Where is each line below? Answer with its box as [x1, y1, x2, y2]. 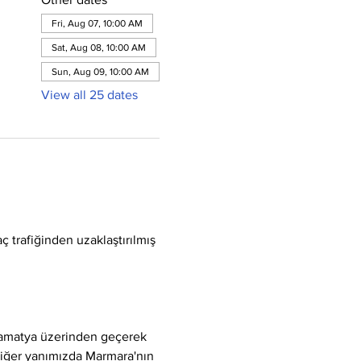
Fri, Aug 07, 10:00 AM [51, 18, 143, 29]
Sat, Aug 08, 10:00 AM [51, 42, 146, 53]
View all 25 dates [40, 88, 138, 102]
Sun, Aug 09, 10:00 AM [51, 66, 149, 77]
